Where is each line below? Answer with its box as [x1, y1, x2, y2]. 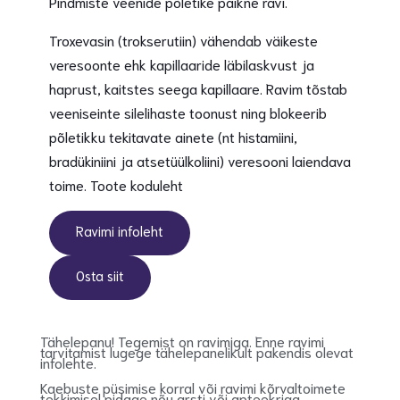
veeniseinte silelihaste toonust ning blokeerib [49, 103, 327, 121]
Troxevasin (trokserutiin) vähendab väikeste [49, 30, 318, 49]
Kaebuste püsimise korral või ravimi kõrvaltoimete [40, 378, 346, 396]
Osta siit [76, 266, 124, 284]
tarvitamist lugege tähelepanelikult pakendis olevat [40, 342, 354, 361]
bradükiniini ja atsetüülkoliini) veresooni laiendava [49, 151, 351, 170]
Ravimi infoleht [76, 221, 163, 239]
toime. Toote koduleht [49, 175, 183, 194]
